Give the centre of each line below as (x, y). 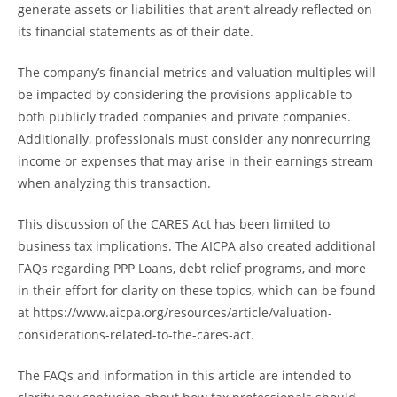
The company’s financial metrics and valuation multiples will (197, 72)
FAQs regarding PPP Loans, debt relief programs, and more (192, 268)
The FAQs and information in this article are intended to (184, 375)
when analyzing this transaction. (116, 183)
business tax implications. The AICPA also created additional (197, 245)
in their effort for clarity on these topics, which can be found (197, 290)
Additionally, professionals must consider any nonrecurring (194, 138)
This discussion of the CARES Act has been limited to (174, 223)
